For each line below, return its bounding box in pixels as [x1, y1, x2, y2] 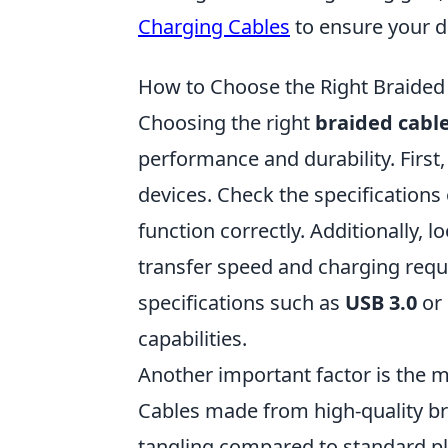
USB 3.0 [345, 289, 417, 317]
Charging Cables [138, 13, 290, 41]
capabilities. [138, 325, 247, 353]
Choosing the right [138, 109, 315, 137]
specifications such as [138, 289, 345, 317]
